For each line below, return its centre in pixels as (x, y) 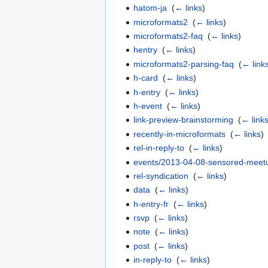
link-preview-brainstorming (184, 120)
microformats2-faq (168, 36)
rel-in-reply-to (159, 148)
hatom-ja (150, 8)
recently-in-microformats (180, 134)
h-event (148, 106)
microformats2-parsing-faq (184, 64)
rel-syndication (161, 176)
